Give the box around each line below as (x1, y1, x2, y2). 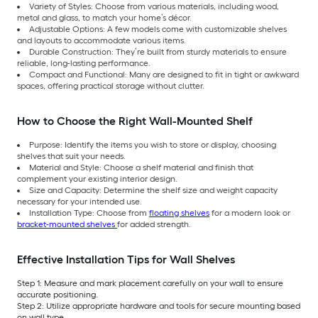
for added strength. (117, 219, 191, 229)
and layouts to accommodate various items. (17, 35, 186, 45)
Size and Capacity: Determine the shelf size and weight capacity (29, 185, 278, 195)
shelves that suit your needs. (17, 150, 126, 161)
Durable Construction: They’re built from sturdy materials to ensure (29, 46, 287, 57)
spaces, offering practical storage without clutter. (17, 80, 204, 91)
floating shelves (149, 207, 209, 218)
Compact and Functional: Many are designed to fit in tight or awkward (29, 69, 299, 79)
